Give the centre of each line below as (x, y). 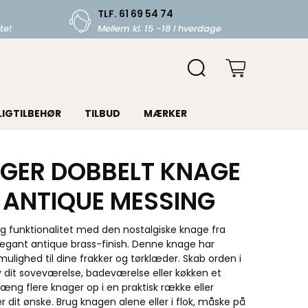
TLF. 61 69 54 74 (135, 14)
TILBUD (102, 113)
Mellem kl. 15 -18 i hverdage (159, 29)
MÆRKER (165, 113)
